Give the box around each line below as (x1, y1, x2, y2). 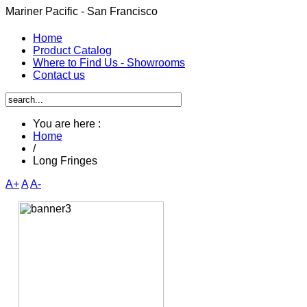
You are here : (33, 118, 101, 130)
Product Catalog (33, 45, 112, 57)
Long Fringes (33, 155, 97, 167)
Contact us (33, 69, 85, 82)
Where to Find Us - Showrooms (33, 57, 185, 69)
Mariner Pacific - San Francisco (5, 5, 158, 17)
